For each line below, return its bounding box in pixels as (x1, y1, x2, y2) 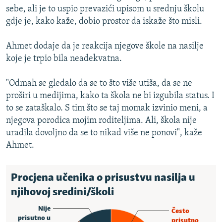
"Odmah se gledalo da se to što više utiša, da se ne (6, 78, 192, 88)
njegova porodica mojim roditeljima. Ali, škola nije (6, 115, 197, 125)
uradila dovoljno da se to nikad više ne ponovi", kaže (6, 128, 202, 138)
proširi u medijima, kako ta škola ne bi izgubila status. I (6, 91, 215, 101)
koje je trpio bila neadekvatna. (6, 54, 122, 63)
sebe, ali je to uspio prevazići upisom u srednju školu (6, 4, 204, 14)
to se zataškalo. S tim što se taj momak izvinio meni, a (6, 103, 208, 113)
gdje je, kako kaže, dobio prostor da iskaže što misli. (6, 16, 202, 26)
